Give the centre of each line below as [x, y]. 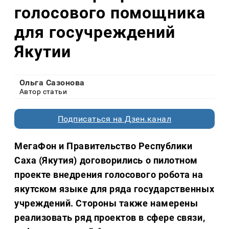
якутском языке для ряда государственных [114, 189]
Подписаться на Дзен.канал [114, 119]
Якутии [43, 51]
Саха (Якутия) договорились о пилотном [106, 161]
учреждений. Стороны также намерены [106, 203]
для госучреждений [95, 32]
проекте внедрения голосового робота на [109, 175]
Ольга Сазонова [52, 83]
